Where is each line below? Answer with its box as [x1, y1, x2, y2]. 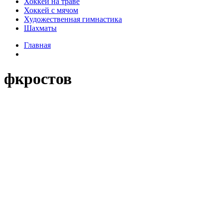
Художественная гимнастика [24, 15, 122, 24]
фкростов [4, 69, 72, 88]
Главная [24, 41, 51, 50]
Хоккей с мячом [24, 6, 78, 15]
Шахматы [24, 24, 57, 33]
